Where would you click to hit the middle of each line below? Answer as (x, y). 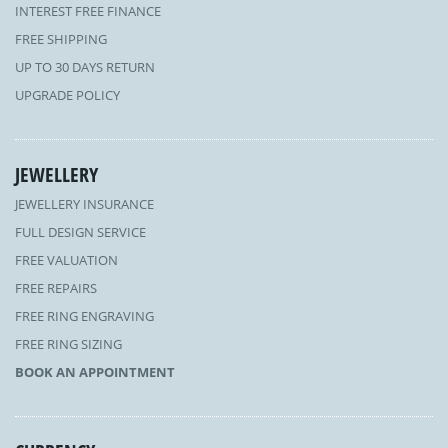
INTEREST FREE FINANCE (88, 11)
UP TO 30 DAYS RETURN (85, 67)
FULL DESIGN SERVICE (80, 232)
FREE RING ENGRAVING (84, 316)
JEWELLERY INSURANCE (84, 204)
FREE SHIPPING (61, 39)
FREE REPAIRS (56, 288)
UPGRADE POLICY (67, 95)
